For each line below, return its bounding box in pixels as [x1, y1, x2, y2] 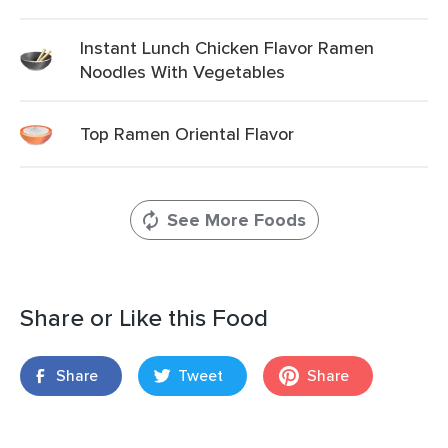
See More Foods [166, 207, 306, 233]
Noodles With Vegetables [80, 59, 285, 84]
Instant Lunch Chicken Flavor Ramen [80, 35, 374, 60]
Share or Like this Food [20, 300, 268, 335]
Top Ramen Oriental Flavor [80, 121, 294, 146]
